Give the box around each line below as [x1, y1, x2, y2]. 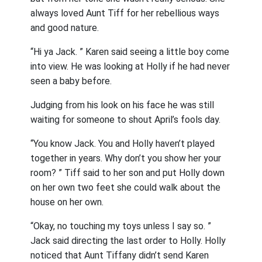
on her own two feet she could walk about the [30, 182, 221, 193]
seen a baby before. [30, 75, 112, 87]
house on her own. [30, 196, 104, 208]
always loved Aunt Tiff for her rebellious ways [30, 8, 220, 19]
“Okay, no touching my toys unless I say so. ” [30, 220, 212, 232]
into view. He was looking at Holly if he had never [30, 61, 230, 72]
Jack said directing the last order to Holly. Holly [30, 235, 226, 246]
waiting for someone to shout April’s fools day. [30, 114, 221, 125]
